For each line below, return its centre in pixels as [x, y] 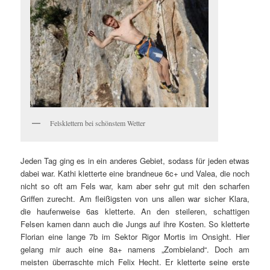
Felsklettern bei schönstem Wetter [98, 123]
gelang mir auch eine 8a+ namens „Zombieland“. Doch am [135, 250]
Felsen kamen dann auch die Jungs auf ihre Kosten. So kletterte [135, 224]
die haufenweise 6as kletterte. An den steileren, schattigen [135, 212]
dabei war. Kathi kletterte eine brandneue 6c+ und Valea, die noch [135, 174]
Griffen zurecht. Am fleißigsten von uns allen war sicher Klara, [135, 199]
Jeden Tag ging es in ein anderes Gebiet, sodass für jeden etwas [135, 161]
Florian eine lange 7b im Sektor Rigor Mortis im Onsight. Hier [135, 237]
